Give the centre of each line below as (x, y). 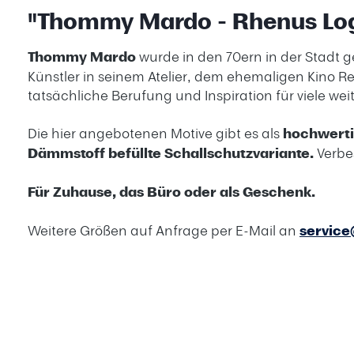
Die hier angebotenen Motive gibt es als (155, 133)
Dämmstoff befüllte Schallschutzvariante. (171, 153)
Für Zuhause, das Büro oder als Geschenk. (171, 192)
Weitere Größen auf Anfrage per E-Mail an (164, 230)
